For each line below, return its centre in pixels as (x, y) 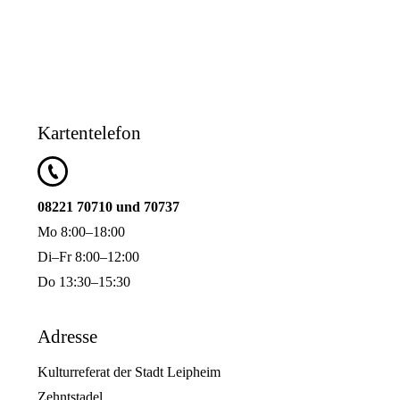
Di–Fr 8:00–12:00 (88, 257)
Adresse (67, 336)
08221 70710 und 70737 (108, 207)
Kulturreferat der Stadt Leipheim (129, 371)
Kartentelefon (89, 133)
